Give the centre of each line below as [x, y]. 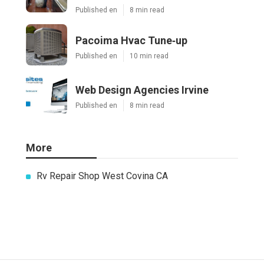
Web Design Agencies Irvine [142, 90]
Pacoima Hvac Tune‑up [131, 41]
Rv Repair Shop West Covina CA [102, 176]
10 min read [149, 56]
